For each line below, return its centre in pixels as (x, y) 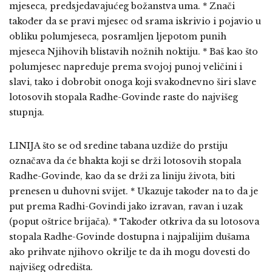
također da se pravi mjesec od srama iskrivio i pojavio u (135, 22)
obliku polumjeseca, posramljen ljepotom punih (118, 37)
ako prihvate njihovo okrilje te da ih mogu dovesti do (130, 252)
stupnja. (27, 113)
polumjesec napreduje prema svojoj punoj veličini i (126, 67)
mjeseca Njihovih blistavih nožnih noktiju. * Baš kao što (134, 52)
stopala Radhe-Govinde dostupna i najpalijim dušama (129, 237)
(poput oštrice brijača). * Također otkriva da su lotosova (134, 222)
